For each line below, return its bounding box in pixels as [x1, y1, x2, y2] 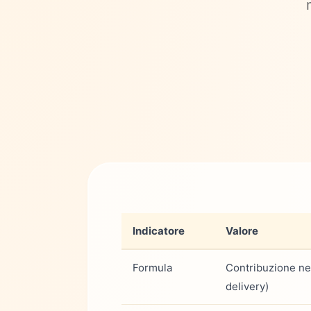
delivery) [226, 279, 269, 293]
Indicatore [133, 224, 185, 237]
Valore [226, 224, 258, 237]
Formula [133, 260, 172, 274]
